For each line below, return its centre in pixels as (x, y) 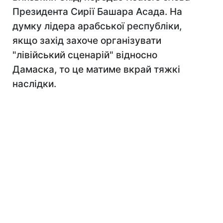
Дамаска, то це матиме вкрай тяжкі (96, 69)
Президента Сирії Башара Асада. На (97, 12)
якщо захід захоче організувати (87, 41)
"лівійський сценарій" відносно (85, 55)
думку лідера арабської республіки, (97, 26)
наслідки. (34, 84)
